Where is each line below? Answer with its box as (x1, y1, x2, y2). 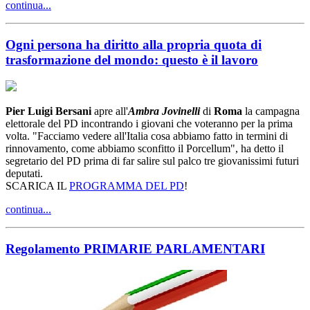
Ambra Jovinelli (128, 105, 203, 118)
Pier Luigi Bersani (6, 105, 91, 118)
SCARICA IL (6, 180, 69, 192)
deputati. (6, 167, 43, 180)
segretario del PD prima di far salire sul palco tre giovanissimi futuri (6, 155, 299, 167)
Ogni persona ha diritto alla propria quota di (6, 37, 262, 52)
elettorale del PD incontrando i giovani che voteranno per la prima (6, 118, 293, 130)
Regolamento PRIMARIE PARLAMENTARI (6, 241, 265, 257)
